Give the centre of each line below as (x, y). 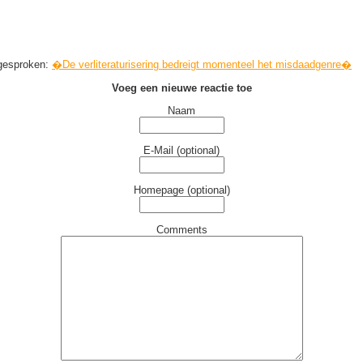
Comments (181, 230)
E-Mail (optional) (181, 150)
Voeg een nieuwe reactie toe (181, 88)
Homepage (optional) (181, 190)
